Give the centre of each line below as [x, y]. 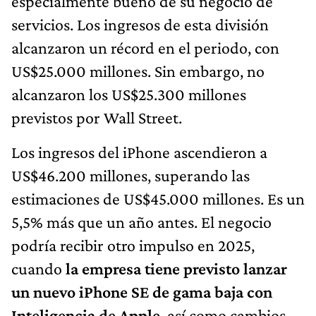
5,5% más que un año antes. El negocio [141, 222]
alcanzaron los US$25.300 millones [129, 95]
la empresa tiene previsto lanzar [176, 269]
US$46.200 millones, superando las [130, 176]
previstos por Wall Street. [97, 118]
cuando [38, 269]
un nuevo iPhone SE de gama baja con [142, 292]
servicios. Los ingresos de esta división [140, 25]
